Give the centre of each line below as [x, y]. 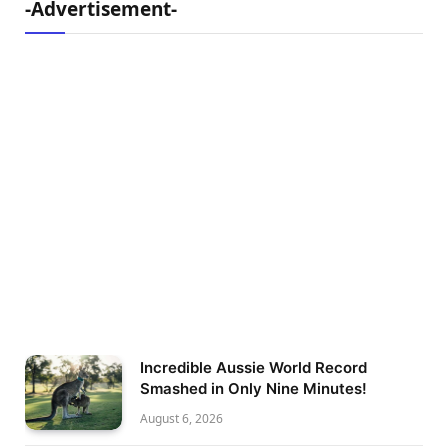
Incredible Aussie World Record [253, 368]
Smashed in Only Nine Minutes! [253, 389]
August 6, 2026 [181, 419]
